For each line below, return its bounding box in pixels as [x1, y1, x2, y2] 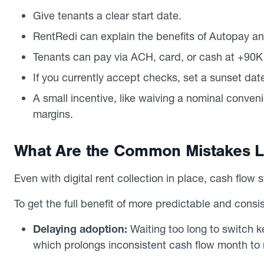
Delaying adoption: [33, 222, 127, 236]
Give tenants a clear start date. [33, 8, 181, 22]
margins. [33, 107, 73, 121]
